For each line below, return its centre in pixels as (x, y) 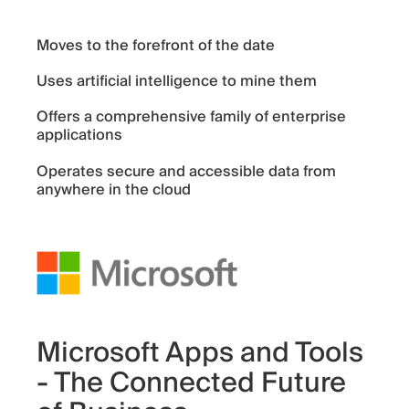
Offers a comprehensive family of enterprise (191, 117)
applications (79, 136)
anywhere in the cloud (114, 189)
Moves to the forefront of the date (156, 46)
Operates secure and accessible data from (186, 171)
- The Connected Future (191, 383)
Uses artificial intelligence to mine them (177, 82)
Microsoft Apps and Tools (200, 353)
